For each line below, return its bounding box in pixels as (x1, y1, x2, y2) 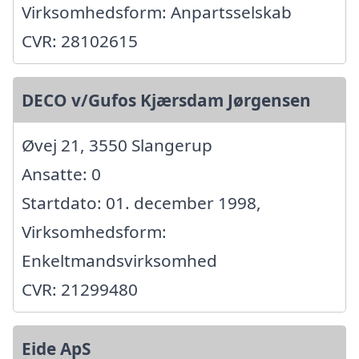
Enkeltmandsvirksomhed (22, 249, 217, 272)
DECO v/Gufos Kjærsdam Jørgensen (22, 89, 311, 112)
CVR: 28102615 (22, 30, 138, 53)
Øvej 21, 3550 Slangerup (22, 134, 212, 157)
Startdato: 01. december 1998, (22, 192, 261, 215)
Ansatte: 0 (22, 163, 101, 186)
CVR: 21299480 (22, 278, 138, 301)
